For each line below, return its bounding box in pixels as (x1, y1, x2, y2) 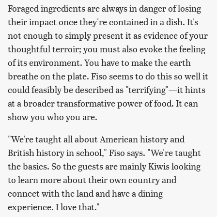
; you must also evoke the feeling (79, 43, 205, 55)
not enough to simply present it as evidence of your (8, 29, 208, 42)
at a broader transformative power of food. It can (8, 97, 198, 109)
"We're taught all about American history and (8, 133, 185, 145)
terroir (52, 43, 79, 55)
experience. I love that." (8, 201, 100, 213)
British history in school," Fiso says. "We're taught (8, 146, 201, 159)
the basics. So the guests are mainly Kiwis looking (8, 160, 201, 172)
